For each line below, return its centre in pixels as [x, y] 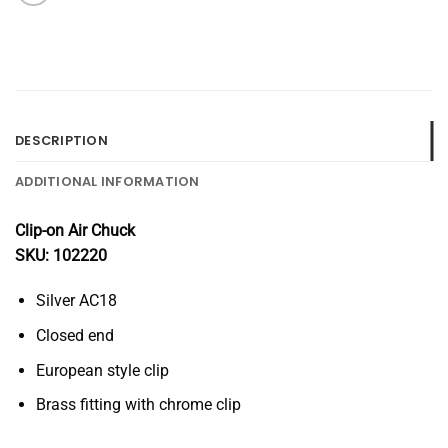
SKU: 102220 [61, 255]
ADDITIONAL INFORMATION [107, 181]
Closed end [74, 336]
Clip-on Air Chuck [75, 230]
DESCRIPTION [61, 140]
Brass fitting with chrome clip [138, 405]
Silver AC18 [76, 301]
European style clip [102, 370]
